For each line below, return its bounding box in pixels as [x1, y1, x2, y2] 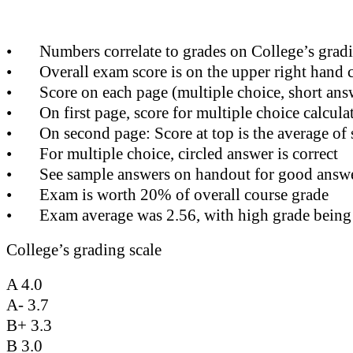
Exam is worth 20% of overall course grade [39, 185, 329, 204]
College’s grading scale [6, 240, 162, 259]
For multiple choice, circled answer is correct [39, 144, 338, 163]
